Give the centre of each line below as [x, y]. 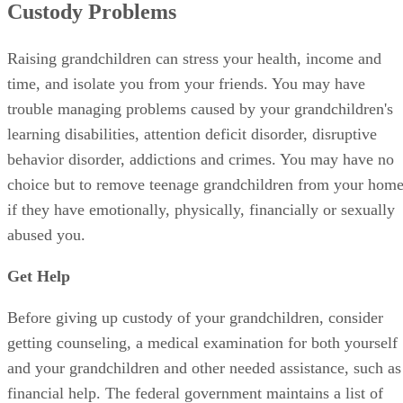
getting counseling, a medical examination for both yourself [202, 342]
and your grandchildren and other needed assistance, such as [204, 367]
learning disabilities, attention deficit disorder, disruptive [192, 134]
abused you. [46, 234]
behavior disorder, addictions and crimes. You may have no [201, 159]
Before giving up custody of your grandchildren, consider [195, 317]
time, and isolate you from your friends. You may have [186, 83]
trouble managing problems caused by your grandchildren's [200, 108]
